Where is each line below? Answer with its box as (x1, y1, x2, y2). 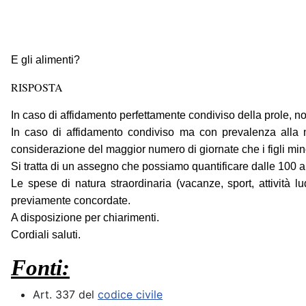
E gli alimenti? (11, 54, 80, 66)
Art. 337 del (33, 288, 98, 302)
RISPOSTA (11, 80, 63, 95)
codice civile (98, 288, 163, 302)
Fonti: (11, 255, 70, 281)
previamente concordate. (11, 195, 130, 207)
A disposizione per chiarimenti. (11, 212, 159, 224)
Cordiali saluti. (11, 229, 81, 241)
